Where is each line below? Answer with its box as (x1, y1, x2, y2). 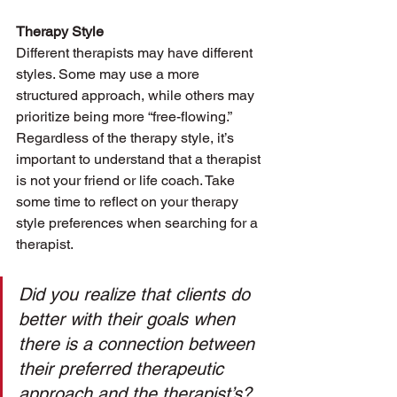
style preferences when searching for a (16, 214, 261, 231)
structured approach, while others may (16, 87, 258, 104)
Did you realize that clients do (19, 284, 255, 305)
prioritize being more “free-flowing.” (16, 108, 235, 125)
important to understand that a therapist (16, 151, 264, 167)
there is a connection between (19, 333, 260, 354)
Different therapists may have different (16, 44, 256, 61)
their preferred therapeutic (19, 358, 229, 379)
